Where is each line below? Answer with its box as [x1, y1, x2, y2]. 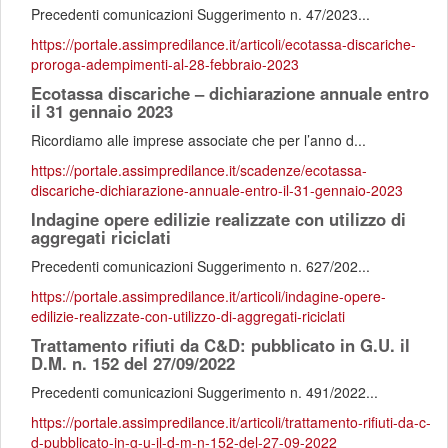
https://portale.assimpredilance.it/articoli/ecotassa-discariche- [31, 34, 416, 54]
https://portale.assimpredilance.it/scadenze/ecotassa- [31, 160, 367, 180]
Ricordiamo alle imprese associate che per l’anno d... [31, 130, 366, 150]
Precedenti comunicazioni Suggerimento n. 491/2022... [31, 382, 378, 402]
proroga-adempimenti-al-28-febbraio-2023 [31, 54, 299, 74]
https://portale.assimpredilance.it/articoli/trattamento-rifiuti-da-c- [31, 412, 431, 432]
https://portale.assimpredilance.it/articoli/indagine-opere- [31, 286, 386, 306]
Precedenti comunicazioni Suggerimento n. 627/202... [31, 256, 370, 276]
